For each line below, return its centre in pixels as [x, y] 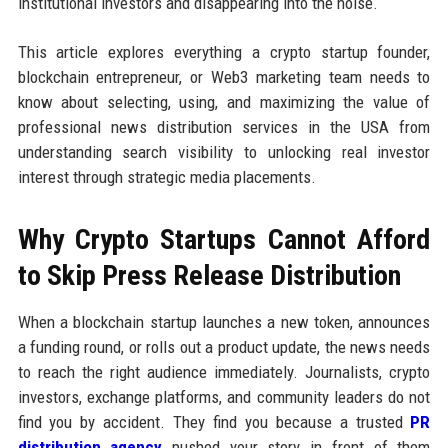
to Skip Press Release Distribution [209, 276]
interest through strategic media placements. [166, 177]
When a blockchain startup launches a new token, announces [224, 322]
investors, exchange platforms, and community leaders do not [224, 397]
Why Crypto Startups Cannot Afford [224, 240]
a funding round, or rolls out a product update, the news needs [224, 347]
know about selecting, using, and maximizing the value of [224, 102]
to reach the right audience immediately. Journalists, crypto [224, 372]
